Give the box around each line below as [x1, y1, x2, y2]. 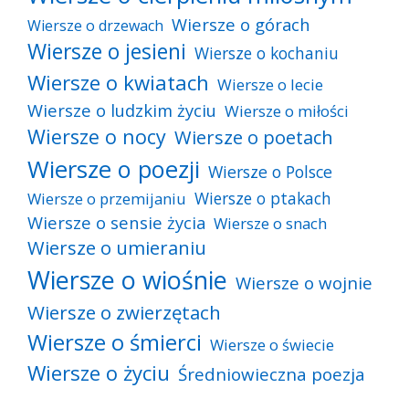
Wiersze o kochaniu [194, 41, 339, 64]
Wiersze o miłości [225, 100, 349, 121]
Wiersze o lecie [217, 73, 323, 95]
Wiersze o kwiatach [27, 68, 209, 96]
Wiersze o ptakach [194, 186, 331, 209]
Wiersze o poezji [27, 152, 200, 184]
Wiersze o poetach [174, 124, 333, 150]
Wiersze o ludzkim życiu [27, 98, 216, 121]
